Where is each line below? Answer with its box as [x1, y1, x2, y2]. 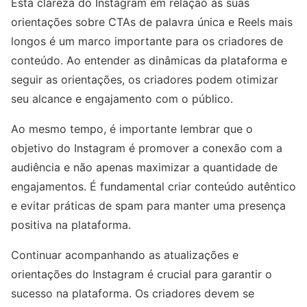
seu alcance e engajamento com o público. [11, 92, 233, 106]
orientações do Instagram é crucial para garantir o [11, 267, 272, 282]
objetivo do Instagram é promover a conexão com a [11, 141, 282, 156]
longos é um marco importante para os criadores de [11, 34, 283, 49]
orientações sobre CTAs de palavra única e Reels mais [11, 15, 293, 29]
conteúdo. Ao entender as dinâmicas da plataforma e [11, 53, 287, 68]
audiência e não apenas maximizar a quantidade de [11, 160, 278, 175]
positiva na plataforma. [11, 218, 131, 232]
